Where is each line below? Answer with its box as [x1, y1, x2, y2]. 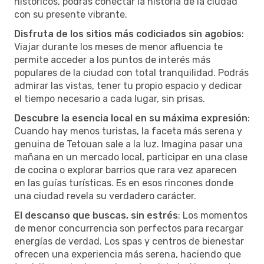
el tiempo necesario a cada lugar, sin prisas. [14, 93, 205, 104]
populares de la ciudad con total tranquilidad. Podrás [14, 67, 249, 78]
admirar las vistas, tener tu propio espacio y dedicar [14, 80, 242, 91]
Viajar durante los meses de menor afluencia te [14, 41, 223, 52]
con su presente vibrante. [14, 8, 127, 20]
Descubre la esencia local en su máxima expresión [14, 112, 247, 124]
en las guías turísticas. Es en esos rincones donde [14, 177, 233, 189]
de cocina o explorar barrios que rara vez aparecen [14, 164, 237, 176]
